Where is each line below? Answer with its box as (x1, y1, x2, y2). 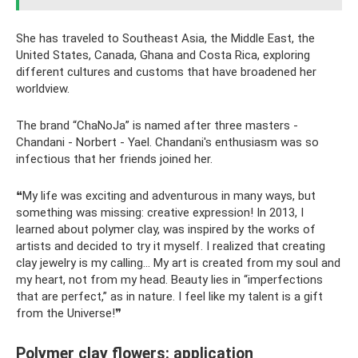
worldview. (16, 82, 70, 96)
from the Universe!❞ (16, 306, 121, 320)
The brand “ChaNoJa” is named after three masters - (16, 118, 298, 133)
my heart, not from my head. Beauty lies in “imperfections (16, 272, 323, 287)
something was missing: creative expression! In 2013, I (16, 205, 304, 220)
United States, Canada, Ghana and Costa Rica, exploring (16, 48, 310, 62)
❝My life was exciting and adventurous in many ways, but (16, 189, 316, 203)
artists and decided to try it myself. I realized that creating (16, 239, 325, 253)
